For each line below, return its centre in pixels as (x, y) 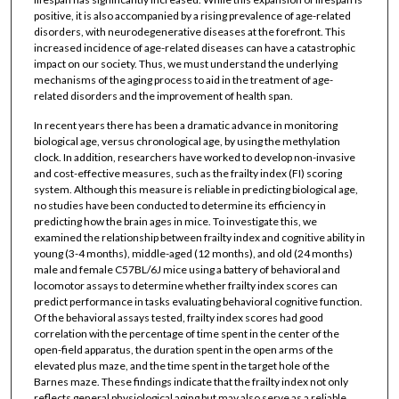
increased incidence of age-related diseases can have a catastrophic (194, 47)
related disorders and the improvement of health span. (163, 95)
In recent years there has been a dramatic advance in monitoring (185, 125)
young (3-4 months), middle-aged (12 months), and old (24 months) (193, 253)
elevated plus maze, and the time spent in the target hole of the (181, 365)
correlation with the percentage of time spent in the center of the (186, 333)
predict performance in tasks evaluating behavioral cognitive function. (198, 301)
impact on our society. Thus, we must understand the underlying (185, 63)
